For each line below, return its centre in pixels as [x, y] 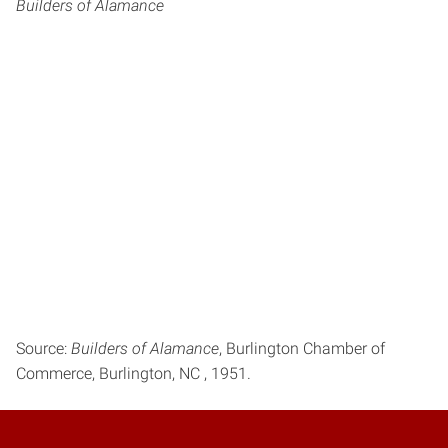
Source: [43, 348]
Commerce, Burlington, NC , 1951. [133, 373]
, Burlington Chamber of [302, 348]
